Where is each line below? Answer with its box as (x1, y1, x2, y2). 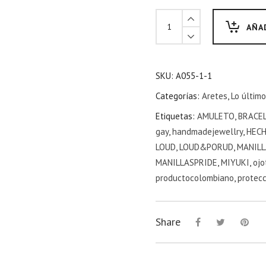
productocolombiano (155, 172, 234, 183)
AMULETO (197, 110, 235, 122)
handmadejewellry (172, 125, 243, 137)
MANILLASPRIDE (155, 156, 217, 168)
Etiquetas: (155, 110, 197, 122)
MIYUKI (220, 156, 249, 168)
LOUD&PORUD (179, 141, 233, 153)
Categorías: (155, 90, 202, 102)
